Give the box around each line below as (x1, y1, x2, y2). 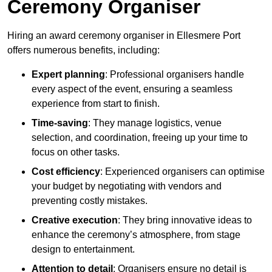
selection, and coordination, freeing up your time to (32, 132, 248, 143)
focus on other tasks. (32, 147, 120, 158)
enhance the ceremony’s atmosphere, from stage (32, 229, 240, 240)
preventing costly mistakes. (32, 195, 148, 206)
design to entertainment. (32, 244, 135, 255)
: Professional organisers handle (105, 69, 244, 80)
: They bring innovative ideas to (118, 215, 252, 226)
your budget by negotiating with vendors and (32, 181, 222, 192)
